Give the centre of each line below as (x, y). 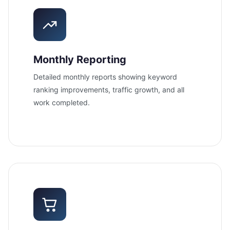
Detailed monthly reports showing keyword (105, 76)
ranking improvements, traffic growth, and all (109, 89)
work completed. (62, 102)
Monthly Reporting (80, 59)
